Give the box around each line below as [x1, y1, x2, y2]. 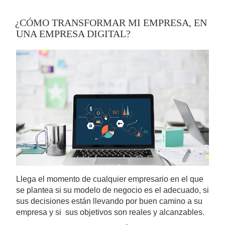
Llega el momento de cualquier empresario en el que [16, 174, 203, 183]
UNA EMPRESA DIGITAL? [16, 28, 131, 40]
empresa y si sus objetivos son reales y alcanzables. [16, 207, 204, 216]
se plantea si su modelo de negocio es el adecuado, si [16, 185, 209, 194]
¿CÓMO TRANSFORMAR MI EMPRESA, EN [15, 17, 207, 29]
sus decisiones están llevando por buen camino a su [16, 196, 202, 205]
